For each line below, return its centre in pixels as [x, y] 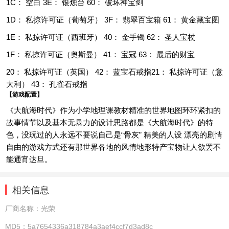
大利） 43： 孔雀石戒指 [47, 84]
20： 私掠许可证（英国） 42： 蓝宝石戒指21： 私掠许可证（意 [114, 72]
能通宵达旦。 [29, 159]
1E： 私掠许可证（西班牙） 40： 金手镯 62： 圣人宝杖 [101, 37]
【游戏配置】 [25, 95]
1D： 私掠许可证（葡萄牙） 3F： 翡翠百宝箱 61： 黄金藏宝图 [113, 20]
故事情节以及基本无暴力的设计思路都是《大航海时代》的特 [110, 122]
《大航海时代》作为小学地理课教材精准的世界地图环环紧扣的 [113, 110]
